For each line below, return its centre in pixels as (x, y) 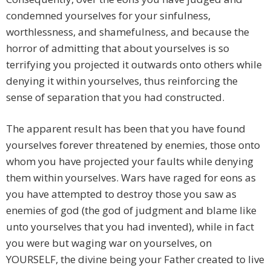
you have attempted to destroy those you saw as (121, 194)
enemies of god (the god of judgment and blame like (131, 211)
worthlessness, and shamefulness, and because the (128, 32)
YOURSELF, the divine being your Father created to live (135, 260)
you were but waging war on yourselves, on (109, 243)
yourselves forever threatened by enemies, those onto (133, 145)
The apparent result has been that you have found (126, 129)
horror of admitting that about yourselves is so (118, 48)
